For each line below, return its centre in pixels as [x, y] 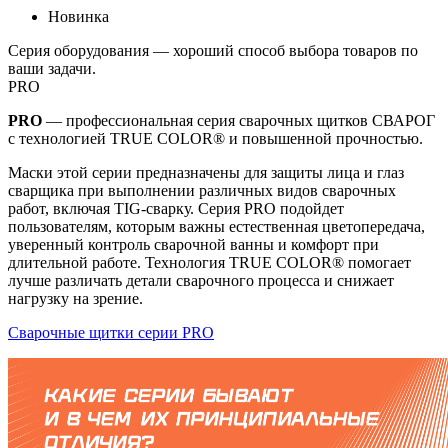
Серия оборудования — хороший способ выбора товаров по [213, 50]
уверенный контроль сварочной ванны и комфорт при [193, 244]
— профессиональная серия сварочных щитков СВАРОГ [238, 120]
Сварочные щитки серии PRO [111, 332]
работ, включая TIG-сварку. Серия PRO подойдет [176, 208]
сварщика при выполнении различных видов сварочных [202, 190]
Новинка [78, 16]
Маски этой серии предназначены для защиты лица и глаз [206, 172]
